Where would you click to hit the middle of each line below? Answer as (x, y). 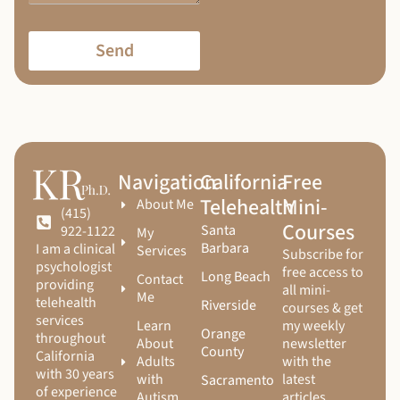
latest (299, 380)
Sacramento (237, 381)
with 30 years (75, 374)
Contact (160, 280)
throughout (71, 338)
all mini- (306, 291)
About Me (166, 205)
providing (65, 284)
